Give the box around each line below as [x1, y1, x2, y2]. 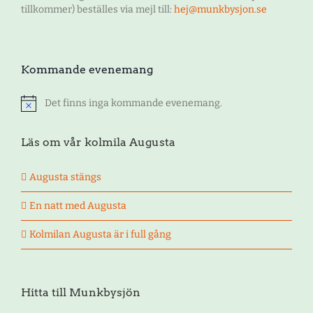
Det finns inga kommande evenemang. [45, 96, 222, 109]
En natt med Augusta [29, 199, 126, 212]
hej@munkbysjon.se [174, 3, 267, 15]
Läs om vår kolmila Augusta [21, 135, 175, 149]
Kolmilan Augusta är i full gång [29, 228, 171, 240]
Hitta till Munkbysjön [21, 285, 140, 299]
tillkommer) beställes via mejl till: [21, 3, 174, 15]
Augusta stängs [29, 170, 101, 183]
